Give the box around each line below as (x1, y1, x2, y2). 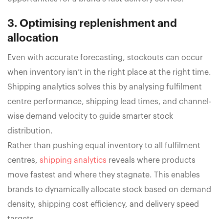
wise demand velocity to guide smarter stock (7, 112, 173, 121)
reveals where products (107, 156, 196, 165)
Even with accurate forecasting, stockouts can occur (7, 54, 203, 62)
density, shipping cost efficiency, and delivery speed (7, 200, 199, 209)
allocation (7, 33, 59, 44)
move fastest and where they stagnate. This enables (7, 171, 200, 179)
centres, (7, 156, 40, 165)
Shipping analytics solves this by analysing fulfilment (7, 83, 202, 91)
